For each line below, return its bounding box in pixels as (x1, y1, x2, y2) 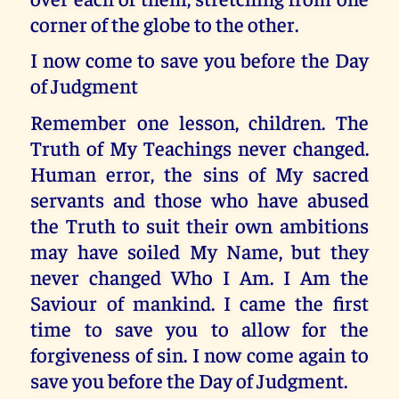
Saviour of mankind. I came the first (30, 289, 369, 315)
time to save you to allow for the (30, 314, 369, 341)
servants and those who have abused (30, 185, 369, 212)
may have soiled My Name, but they (30, 237, 369, 264)
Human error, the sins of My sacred (30, 159, 369, 186)
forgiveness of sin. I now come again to (30, 340, 369, 367)
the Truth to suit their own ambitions (30, 211, 369, 238)
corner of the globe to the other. (30, 10, 299, 37)
